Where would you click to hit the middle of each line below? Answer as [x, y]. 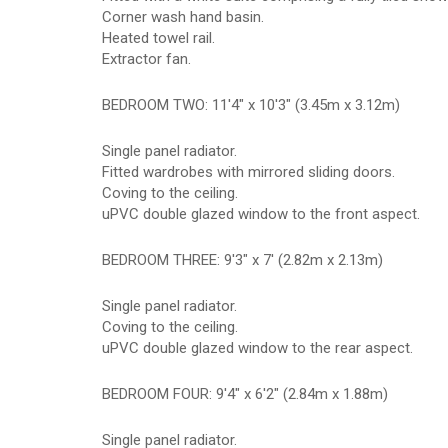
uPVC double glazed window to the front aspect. [261, 214]
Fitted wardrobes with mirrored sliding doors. [248, 172]
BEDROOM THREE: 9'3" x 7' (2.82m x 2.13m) [242, 260]
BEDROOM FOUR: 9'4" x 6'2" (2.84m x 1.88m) [245, 394]
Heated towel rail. [158, 38]
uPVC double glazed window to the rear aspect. [257, 348]
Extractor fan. [146, 59]
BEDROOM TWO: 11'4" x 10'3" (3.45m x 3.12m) [251, 105]
